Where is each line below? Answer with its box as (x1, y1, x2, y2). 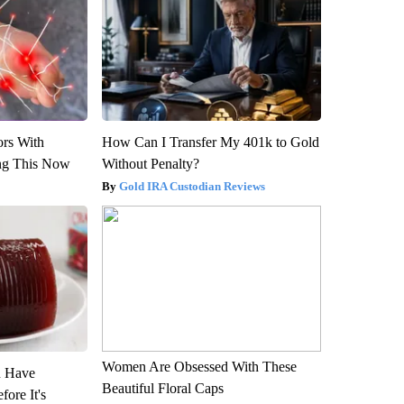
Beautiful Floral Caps (101, 380, 224, 396)
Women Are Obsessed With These (101, 358, 297, 374)
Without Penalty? (101, 155, 199, 171)
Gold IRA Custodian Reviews (118, 179, 265, 193)
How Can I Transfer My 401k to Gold (101, 133, 319, 150)
